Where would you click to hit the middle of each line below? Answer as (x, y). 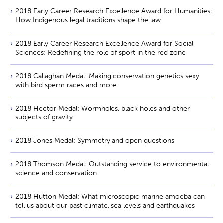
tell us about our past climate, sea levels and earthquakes (105, 206)
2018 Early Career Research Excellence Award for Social (104, 44)
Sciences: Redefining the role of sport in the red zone (101, 53)
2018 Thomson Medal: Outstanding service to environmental (112, 164)
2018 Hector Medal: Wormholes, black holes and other (103, 109)
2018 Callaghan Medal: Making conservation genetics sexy (107, 76)
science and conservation (56, 173)
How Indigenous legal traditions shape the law (88, 20)
